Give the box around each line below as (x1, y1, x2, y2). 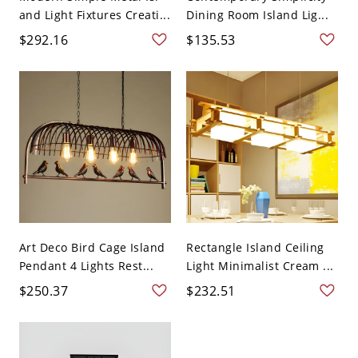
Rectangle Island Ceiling (186, 240, 324, 256)
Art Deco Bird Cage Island (18, 240, 165, 256)
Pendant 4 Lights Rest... (18, 258, 154, 274)
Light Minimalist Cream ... (186, 258, 334, 274)
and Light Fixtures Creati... (18, 6, 171, 22)
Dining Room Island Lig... (186, 6, 329, 22)
